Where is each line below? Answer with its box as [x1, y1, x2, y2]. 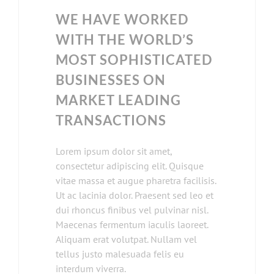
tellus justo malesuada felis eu [56, 248, 184, 261]
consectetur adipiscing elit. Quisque [56, 160, 204, 172]
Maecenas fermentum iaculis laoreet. [56, 218, 208, 231]
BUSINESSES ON [56, 72, 166, 89]
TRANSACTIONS [56, 112, 166, 129]
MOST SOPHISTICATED [56, 51, 212, 68]
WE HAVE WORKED [56, 11, 188, 28]
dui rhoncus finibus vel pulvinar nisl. [56, 204, 208, 217]
